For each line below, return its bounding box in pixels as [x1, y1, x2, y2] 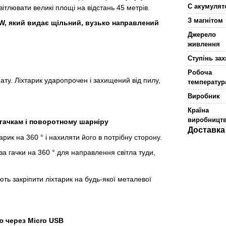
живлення [188, 40, 220, 48]
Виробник [188, 92, 220, 100]
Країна [188, 106, 209, 114]
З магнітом [188, 17, 223, 24]
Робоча [188, 69, 212, 76]
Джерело [188, 31, 216, 38]
